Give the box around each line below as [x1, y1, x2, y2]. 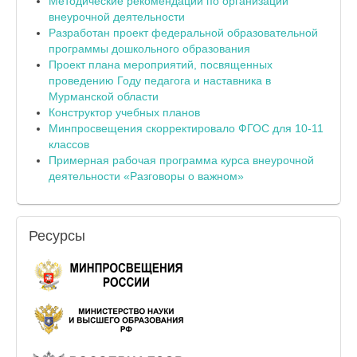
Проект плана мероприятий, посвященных [49, 57, 273, 71]
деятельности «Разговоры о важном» [49, 169, 244, 182]
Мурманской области [49, 89, 159, 103]
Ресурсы [29, 227, 85, 244]
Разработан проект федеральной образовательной [49, 25, 318, 39]
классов [49, 137, 89, 151]
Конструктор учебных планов [49, 105, 200, 119]
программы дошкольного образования [49, 41, 250, 55]
